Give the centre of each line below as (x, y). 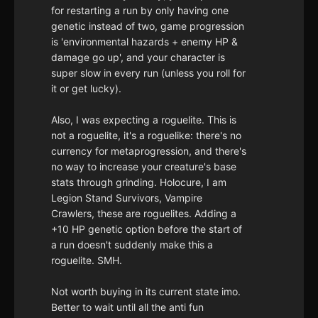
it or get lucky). (86, 89)
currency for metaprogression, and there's (149, 151)
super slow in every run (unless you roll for (148, 73)
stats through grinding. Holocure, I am (139, 182)
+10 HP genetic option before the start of (147, 229)
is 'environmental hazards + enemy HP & (144, 42)
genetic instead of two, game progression (148, 26)
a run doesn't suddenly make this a (132, 245)
